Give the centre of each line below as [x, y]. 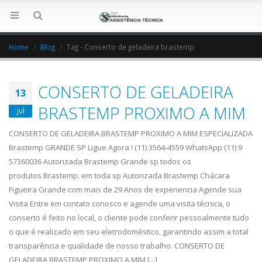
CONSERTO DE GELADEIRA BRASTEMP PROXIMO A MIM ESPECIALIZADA [131, 134]
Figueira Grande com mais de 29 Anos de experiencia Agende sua [125, 190]
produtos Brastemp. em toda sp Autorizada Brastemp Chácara [119, 176]
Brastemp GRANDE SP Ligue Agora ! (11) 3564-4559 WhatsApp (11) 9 [125, 148]
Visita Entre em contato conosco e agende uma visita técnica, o [120, 204]
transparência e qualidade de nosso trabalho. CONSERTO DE [117, 246]
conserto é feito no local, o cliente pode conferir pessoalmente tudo [129, 218]
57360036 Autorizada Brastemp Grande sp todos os [100, 162]
